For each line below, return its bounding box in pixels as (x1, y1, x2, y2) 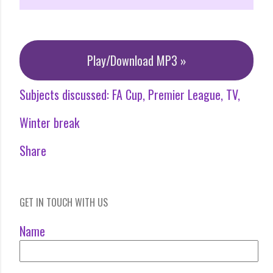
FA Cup (112, 85, 143, 104)
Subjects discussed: (19, 85, 109, 104)
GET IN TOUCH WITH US (19, 194, 108, 210)
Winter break (19, 113, 79, 132)
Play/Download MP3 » (87, 51, 186, 69)
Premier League (148, 85, 221, 104)
